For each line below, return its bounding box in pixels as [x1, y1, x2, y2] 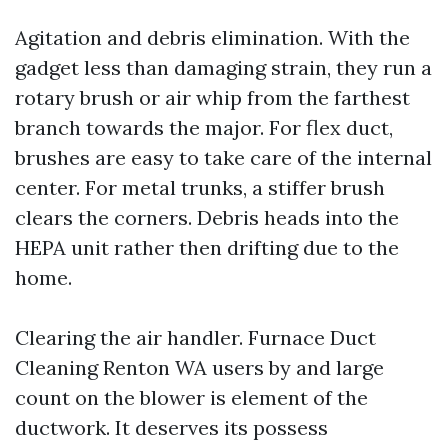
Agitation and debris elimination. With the [15, 25, 410, 50]
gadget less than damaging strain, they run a [15, 55, 432, 80]
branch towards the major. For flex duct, [15, 115, 393, 140]
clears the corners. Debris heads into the [15, 205, 399, 230]
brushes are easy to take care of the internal [15, 145, 432, 170]
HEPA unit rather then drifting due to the [15, 235, 399, 260]
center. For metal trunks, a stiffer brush [15, 175, 385, 200]
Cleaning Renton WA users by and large [15, 355, 384, 380]
